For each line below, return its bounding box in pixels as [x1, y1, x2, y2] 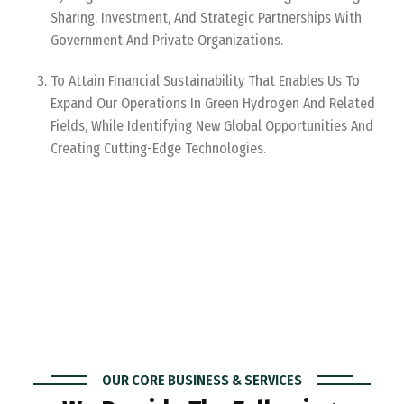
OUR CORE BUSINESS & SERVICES [102, 372, 302, 389]
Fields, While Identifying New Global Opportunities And [50, 117, 373, 134]
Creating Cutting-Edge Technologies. [50, 140, 266, 157]
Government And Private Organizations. [50, 32, 283, 49]
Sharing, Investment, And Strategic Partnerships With [50, 9, 362, 26]
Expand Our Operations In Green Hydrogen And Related [50, 95, 375, 112]
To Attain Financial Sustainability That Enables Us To [50, 72, 360, 89]
